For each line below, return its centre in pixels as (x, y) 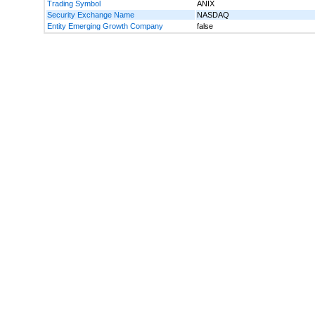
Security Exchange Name (91, 14)
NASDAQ (213, 14)
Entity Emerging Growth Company (105, 26)
